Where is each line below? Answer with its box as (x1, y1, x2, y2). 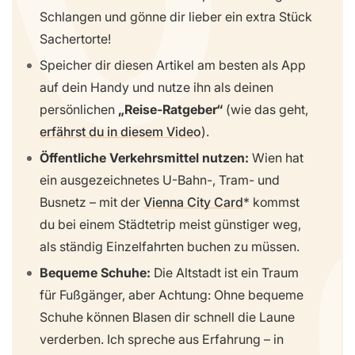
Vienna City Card (143, 193, 243, 210)
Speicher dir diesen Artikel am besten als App (40, 57, 306, 74)
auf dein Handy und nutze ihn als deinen (40, 79, 273, 96)
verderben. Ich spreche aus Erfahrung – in (40, 330, 284, 347)
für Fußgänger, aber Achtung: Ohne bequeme (40, 286, 303, 303)
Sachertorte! (40, 31, 111, 48)
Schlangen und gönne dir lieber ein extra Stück (40, 9, 312, 25)
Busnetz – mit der (40, 193, 143, 210)
